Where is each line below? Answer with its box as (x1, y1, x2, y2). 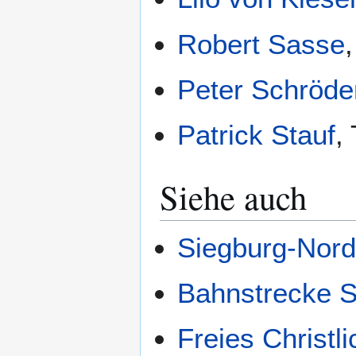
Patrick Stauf (177, 119, 336, 151)
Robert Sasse (177, 28, 346, 60)
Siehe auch (160, 174, 307, 220)
